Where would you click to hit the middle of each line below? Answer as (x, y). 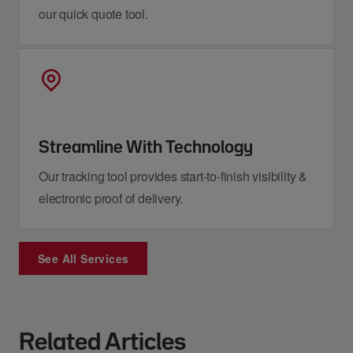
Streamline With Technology (146, 148)
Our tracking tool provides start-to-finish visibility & (173, 176)
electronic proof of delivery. (111, 198)
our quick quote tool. (93, 14)
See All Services (84, 258)
